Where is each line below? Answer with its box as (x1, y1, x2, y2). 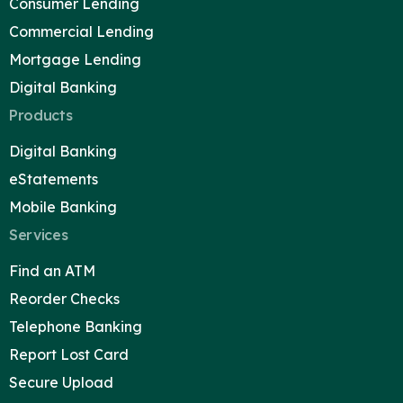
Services (9, 225, 68, 244)
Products (9, 105, 73, 124)
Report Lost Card (9, 345, 129, 363)
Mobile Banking (9, 197, 117, 216)
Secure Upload (9, 372, 113, 391)
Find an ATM (9, 261, 95, 280)
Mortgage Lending (9, 49, 141, 68)
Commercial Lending (9, 22, 154, 40)
